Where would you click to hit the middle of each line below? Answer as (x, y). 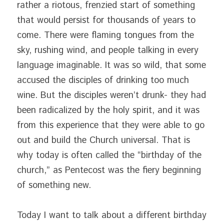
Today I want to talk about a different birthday (112, 215)
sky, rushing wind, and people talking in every (108, 50)
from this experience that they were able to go (111, 125)
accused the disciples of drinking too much (103, 80)
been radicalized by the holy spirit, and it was (108, 110)
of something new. (54, 185)
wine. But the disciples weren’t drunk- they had (111, 95)
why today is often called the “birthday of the (109, 155)
